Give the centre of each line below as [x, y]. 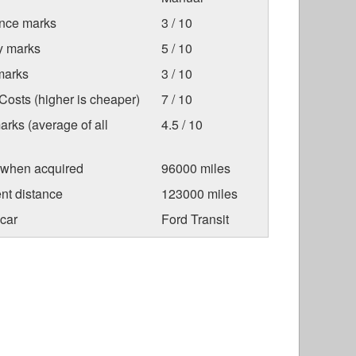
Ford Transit [195, 219]
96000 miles [195, 168]
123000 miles [199, 194]
